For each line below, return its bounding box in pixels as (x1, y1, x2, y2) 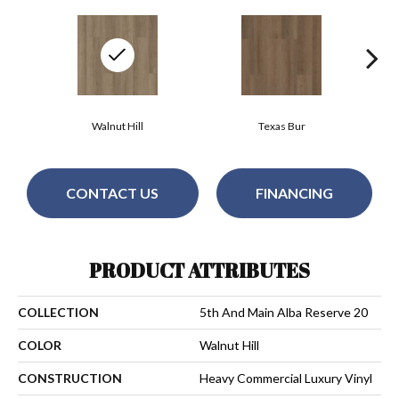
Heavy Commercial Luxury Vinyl (199, 370, 372, 386)
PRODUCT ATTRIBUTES (89, 256, 310, 283)
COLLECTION (18, 304, 99, 320)
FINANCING (255, 184, 333, 202)
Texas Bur (257, 118, 305, 133)
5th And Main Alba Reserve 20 (199, 304, 368, 320)
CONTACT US (66, 184, 159, 202)
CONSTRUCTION (18, 370, 122, 386)
